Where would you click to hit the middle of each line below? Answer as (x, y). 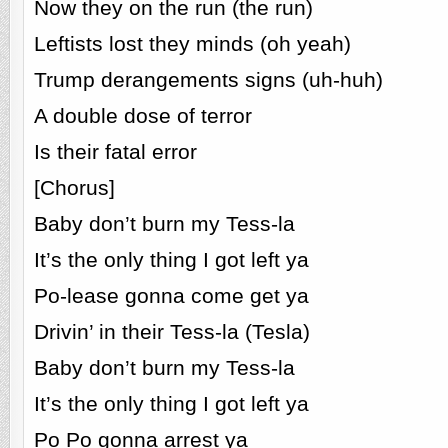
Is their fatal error (115, 151)
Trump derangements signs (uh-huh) (208, 79)
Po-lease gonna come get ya (171, 295)
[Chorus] (74, 187)
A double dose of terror (142, 115)
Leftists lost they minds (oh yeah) (192, 43)
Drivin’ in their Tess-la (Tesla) (171, 331)
